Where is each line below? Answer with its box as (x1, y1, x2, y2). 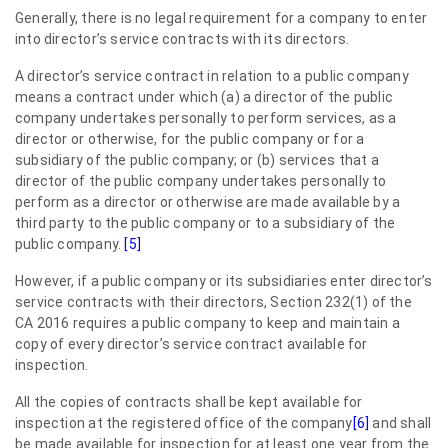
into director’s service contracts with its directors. (15, 31, 350, 47)
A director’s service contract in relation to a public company (15, 68, 409, 84)
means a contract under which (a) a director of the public (15, 89, 393, 105)
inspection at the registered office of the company (15, 415, 353, 431)
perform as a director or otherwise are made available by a (15, 194, 401, 210)
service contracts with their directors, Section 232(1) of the (15, 294, 412, 310)
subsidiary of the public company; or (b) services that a (15, 152, 379, 168)
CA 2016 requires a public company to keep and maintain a (15, 315, 400, 331)
